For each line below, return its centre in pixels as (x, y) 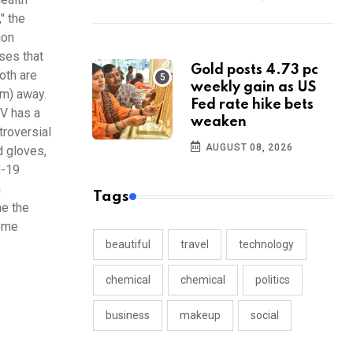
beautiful (128, 245)
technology (266, 245)
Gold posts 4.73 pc (255, 71)
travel (195, 245)
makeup (200, 316)
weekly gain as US (253, 88)
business (128, 316)
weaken (219, 123)
